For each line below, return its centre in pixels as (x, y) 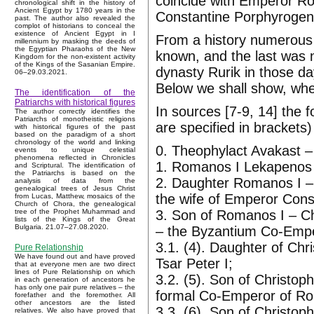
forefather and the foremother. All (75, 295)
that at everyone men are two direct (75, 264)
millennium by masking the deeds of (75, 41)
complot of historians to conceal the (75, 26)
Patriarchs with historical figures (75, 103)
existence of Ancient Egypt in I (75, 34)
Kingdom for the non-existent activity (75, 57)
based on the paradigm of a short (75, 135)
